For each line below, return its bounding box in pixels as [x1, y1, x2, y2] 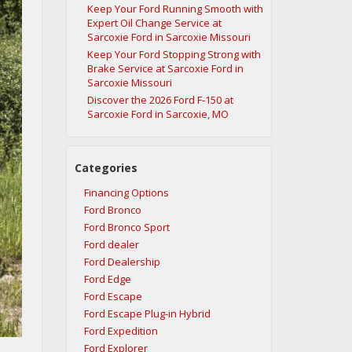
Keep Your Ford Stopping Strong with [86, 47, 261, 62]
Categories [74, 160, 137, 176]
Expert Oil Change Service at [86, 16, 222, 31]
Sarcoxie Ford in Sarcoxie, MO [86, 107, 229, 122]
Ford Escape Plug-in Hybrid [83, 306, 211, 321]
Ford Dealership [83, 255, 160, 269]
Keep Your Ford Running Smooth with [86, 2, 263, 16]
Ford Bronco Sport [83, 220, 170, 235]
